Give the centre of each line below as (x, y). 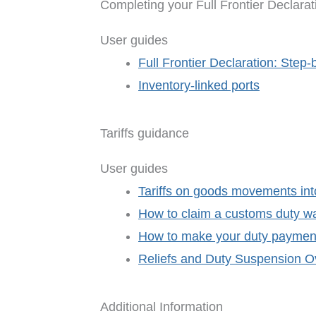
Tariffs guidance (145, 134)
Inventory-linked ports (199, 86)
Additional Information (162, 307)
